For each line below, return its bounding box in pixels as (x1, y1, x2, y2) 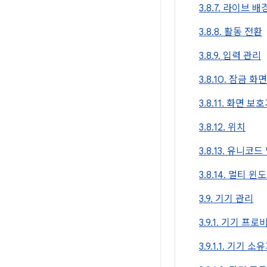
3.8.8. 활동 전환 (199, 26, 262, 38)
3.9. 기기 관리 (199, 193, 253, 205)
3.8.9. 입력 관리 (199, 50, 261, 62)
